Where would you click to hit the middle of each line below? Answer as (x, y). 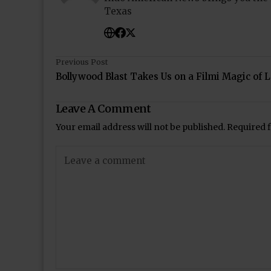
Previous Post (82, 62)
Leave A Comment (103, 109)
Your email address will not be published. (140, 127)
